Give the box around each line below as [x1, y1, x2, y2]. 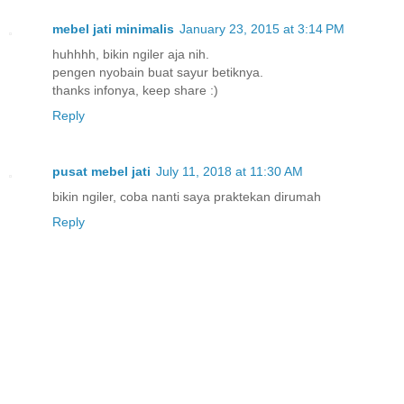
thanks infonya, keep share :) [52, 82, 218, 97]
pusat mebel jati [52, 163, 151, 179]
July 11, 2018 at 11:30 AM [156, 163, 303, 179]
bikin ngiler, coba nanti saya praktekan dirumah [52, 188, 321, 204]
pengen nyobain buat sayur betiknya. [52, 64, 263, 79]
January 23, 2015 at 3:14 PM [179, 21, 344, 36]
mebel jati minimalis [52, 21, 174, 36]
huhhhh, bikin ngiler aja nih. [52, 46, 209, 61]
